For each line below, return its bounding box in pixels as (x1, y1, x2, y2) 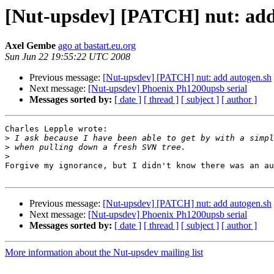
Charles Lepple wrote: (5, 124, 108, 134)
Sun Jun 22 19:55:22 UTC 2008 (5, 51, 130, 62)
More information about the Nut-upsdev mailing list (5, 247, 203, 258)
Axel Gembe (5, 40, 56, 51)
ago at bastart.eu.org (58, 40, 136, 51)
